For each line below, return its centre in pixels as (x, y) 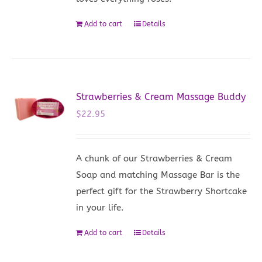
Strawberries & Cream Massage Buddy (161, 96)
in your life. (100, 207)
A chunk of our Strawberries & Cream (154, 158)
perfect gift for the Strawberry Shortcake (162, 191)
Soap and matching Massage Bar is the (158, 175)
